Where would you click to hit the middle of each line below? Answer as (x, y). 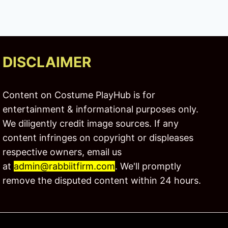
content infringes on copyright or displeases (98, 138)
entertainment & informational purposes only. (101, 109)
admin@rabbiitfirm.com (65, 166)
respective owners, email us (62, 152)
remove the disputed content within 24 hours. (102, 180)
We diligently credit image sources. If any (91, 123)
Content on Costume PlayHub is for (79, 95)
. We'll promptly (148, 166)
